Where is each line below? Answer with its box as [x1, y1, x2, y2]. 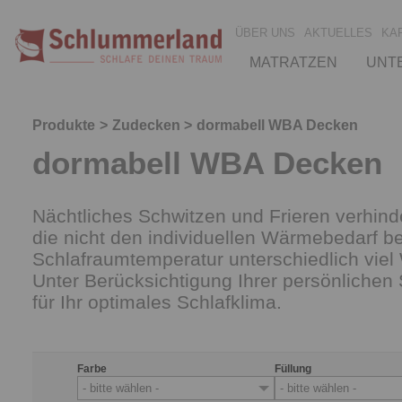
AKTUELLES [304, 25, 372, 39]
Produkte [32, 118, 95, 133]
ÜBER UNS [235, 25, 295, 39]
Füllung [275, 363, 311, 375]
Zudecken [111, 118, 180, 133]
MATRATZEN [249, 54, 337, 70]
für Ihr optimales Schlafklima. [32, 292, 282, 312]
